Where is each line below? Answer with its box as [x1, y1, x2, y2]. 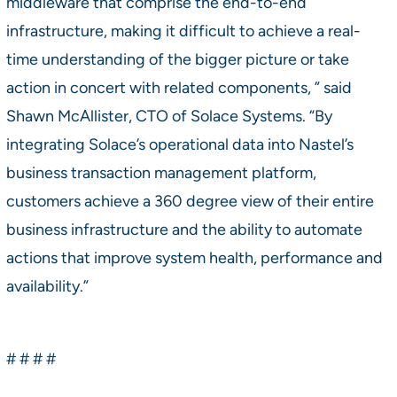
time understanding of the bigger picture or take [5, 49, 349, 68]
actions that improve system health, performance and [5, 247, 383, 267]
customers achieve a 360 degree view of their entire [5, 191, 374, 210]
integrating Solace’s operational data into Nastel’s [5, 134, 354, 153]
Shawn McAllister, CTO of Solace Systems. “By [5, 105, 332, 125]
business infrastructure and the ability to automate [5, 219, 362, 238]
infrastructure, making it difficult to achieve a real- [5, 20, 361, 40]
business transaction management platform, [5, 162, 316, 182]
